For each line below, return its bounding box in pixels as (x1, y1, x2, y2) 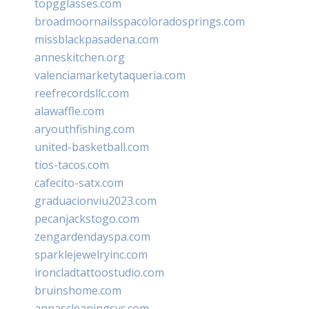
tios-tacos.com (34, 157, 109, 172)
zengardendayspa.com (34, 228, 150, 244)
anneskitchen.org (34, 49, 125, 65)
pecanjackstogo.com (34, 210, 139, 226)
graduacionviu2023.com (34, 192, 157, 208)
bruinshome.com (34, 282, 121, 298)
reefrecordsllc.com (34, 85, 129, 101)
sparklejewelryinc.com (34, 246, 148, 262)
